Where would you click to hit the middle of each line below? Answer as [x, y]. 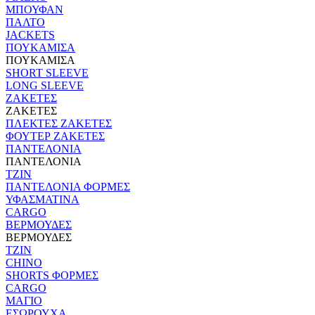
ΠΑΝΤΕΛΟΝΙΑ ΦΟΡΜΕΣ [68, 186]
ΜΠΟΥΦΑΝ [34, 9]
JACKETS [30, 34]
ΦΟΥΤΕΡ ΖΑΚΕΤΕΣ [55, 136]
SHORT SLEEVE [47, 72]
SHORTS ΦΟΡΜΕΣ [52, 275]
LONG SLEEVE [45, 85]
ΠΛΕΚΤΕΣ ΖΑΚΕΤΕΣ [59, 123]
